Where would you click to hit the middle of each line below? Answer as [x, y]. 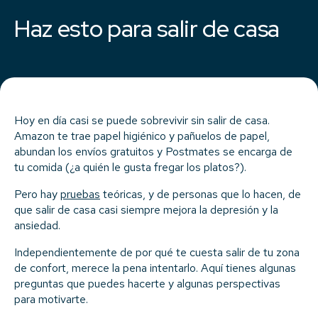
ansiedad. [37, 225]
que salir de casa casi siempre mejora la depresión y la [146, 209]
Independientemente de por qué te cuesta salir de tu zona [157, 252]
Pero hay [37, 194]
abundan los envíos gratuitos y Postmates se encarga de [153, 151]
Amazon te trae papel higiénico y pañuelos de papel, [142, 136]
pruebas [80, 194]
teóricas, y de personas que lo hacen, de [201, 194]
